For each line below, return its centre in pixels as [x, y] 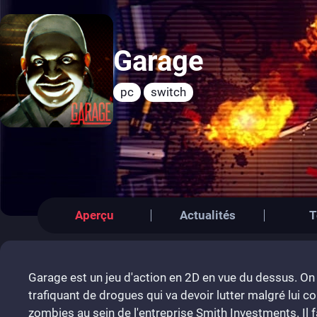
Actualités [208, 215]
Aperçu [94, 215]
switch [168, 92]
